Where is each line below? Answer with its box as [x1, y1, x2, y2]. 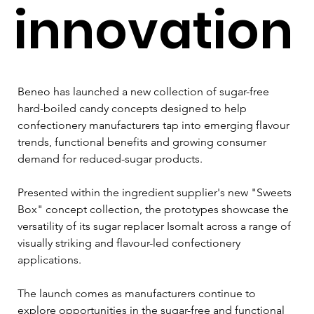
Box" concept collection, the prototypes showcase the [18, 202, 292, 216]
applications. [18, 252, 81, 266]
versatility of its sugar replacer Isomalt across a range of [18, 219, 294, 233]
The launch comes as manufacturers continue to [18, 286, 259, 300]
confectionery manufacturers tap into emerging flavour [18, 118, 292, 132]
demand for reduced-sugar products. [18, 151, 203, 165]
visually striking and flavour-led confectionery [18, 235, 243, 250]
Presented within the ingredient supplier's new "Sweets [18, 185, 294, 199]
